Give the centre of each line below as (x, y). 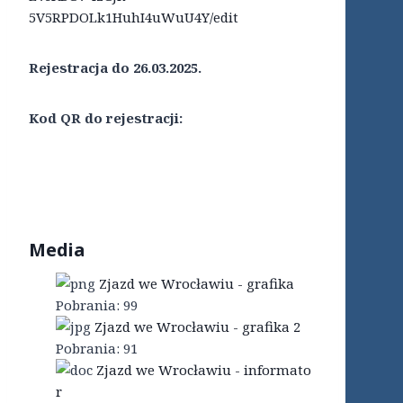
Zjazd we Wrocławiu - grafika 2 (197, 327)
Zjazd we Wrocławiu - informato (204, 370)
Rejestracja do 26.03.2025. (115, 68)
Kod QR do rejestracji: (106, 118)
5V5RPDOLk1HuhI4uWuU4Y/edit (134, 18)
